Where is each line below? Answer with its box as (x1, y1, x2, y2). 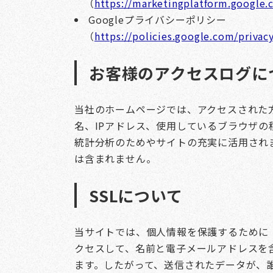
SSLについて (89, 184, 183, 207)
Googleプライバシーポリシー (88, 12, 227, 27)
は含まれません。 (74, 151, 157, 166)
